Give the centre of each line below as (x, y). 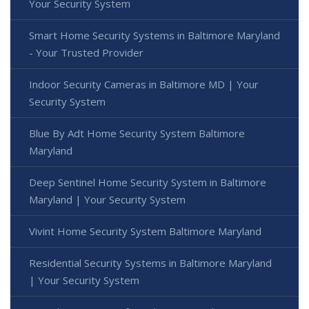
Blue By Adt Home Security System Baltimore (137, 133)
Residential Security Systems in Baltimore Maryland (150, 262)
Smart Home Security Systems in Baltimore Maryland (154, 35)
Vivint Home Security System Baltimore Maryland (145, 231)
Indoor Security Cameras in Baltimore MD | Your (144, 84)
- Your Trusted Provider (86, 52)
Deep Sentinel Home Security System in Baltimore (148, 182)
